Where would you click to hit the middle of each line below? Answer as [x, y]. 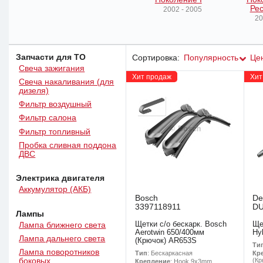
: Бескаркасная [170, 253]
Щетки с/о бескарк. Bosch [181, 224]
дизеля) [34, 91]
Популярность [211, 58]
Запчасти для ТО [51, 57]
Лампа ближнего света [63, 225]
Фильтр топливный [55, 131]
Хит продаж [151, 76]
